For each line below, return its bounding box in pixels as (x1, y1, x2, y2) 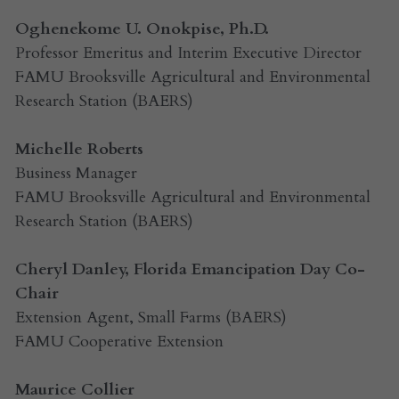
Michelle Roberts (14, 138, 143, 161)
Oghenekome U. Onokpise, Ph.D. (14, 18, 269, 41)
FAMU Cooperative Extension (14, 330, 224, 354)
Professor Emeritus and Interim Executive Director (14, 42, 362, 65)
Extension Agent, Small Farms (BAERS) (14, 306, 287, 330)
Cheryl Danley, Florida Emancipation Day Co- (14, 258, 365, 281)
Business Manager (14, 162, 137, 185)
